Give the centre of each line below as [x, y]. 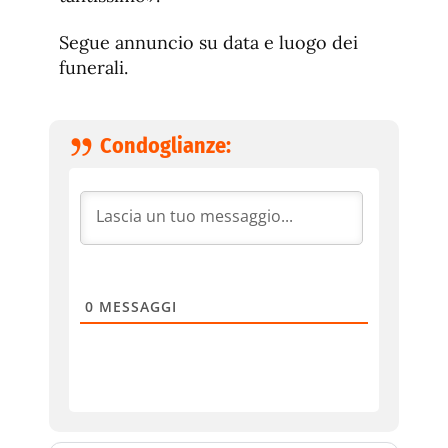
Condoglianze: [165, 146]
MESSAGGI [135, 307]
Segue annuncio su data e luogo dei [208, 43]
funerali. [93, 68]
